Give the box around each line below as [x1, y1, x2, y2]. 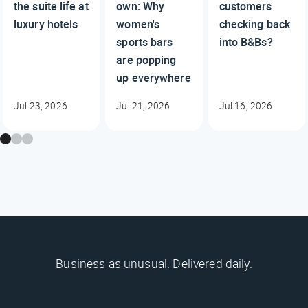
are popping [116, 52, 177, 68]
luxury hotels [14, 16, 78, 32]
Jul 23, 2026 [14, 100, 67, 113]
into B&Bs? [219, 34, 273, 50]
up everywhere [116, 70, 191, 86]
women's [116, 16, 160, 32]
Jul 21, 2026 [116, 100, 170, 113]
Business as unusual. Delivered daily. [56, 255, 252, 272]
